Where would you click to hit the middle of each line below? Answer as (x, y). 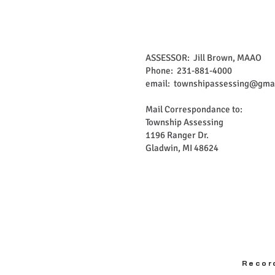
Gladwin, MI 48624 (182, 148)
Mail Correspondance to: (194, 109)
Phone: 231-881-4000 (189, 71)
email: (160, 83)
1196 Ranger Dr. (177, 135)
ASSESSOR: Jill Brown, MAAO (203, 58)
